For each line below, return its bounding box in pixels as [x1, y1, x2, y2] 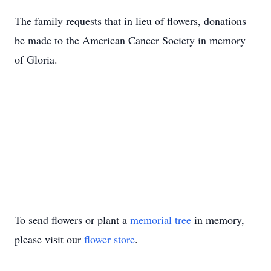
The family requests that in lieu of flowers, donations [15, 13, 246, 28]
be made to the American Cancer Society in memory [15, 33, 246, 47]
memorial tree [130, 212, 191, 227]
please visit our [15, 232, 84, 246]
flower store [84, 232, 135, 246]
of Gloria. [15, 52, 57, 67]
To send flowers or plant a [15, 212, 130, 227]
